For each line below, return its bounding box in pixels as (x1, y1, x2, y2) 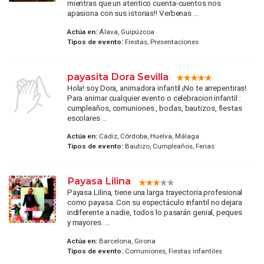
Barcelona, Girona (97, 236, 156, 245)
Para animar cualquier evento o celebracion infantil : (67, 93, 241, 103)
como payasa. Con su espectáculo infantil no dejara (67, 197, 242, 207)
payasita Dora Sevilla (67, 70, 169, 82)
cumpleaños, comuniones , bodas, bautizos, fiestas (67, 103, 242, 113)
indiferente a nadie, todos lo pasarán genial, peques (67, 207, 242, 217)
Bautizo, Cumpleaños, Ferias (123, 142, 214, 151)
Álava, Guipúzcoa (97, 27, 154, 36)
